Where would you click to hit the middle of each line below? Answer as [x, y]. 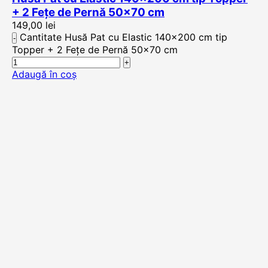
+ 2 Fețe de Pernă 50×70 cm [88, 12]
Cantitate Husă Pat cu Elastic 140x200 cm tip [124, 37]
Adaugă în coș [44, 74]
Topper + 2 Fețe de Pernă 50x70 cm [95, 50]
